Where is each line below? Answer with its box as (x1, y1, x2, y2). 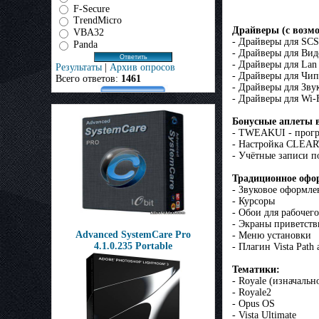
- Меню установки (232, 230, 311, 241)
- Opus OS (232, 298, 275, 310)
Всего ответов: (56, 73, 121, 84)
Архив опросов (110, 61, 175, 73)
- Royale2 (232, 287, 271, 298)
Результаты (56, 61, 102, 73)
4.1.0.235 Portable (94, 241, 172, 251)
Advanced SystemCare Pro (75, 229, 191, 240)
